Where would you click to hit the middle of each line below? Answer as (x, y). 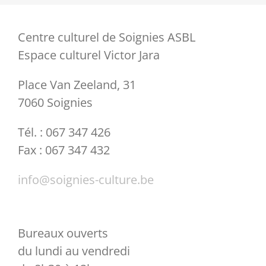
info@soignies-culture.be (85, 179)
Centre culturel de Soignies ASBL (106, 37)
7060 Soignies (55, 102)
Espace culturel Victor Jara (88, 55)
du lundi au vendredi (74, 251)
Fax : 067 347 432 (64, 150)
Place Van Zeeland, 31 (77, 84)
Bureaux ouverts (63, 233)
